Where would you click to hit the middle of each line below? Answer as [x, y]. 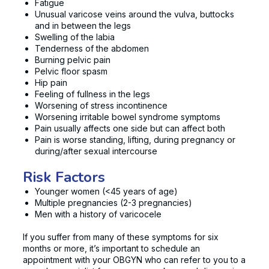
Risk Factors [64, 177]
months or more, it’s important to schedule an [111, 249]
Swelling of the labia [75, 37]
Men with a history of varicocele [98, 214]
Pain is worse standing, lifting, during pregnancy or [135, 140]
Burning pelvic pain [73, 60]
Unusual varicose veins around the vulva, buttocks [134, 14]
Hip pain [51, 83]
